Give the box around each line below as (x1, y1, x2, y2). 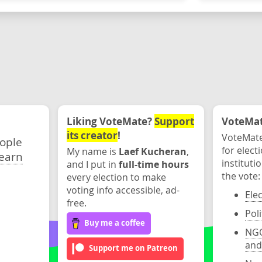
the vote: (222, 170, 261, 182)
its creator (66, 128, 118, 142)
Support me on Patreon (88, 243, 178, 254)
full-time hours (118, 158, 189, 171)
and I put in (66, 158, 119, 171)
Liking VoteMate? (66, 114, 154, 128)
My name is (66, 145, 119, 158)
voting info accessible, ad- (66, 184, 180, 196)
